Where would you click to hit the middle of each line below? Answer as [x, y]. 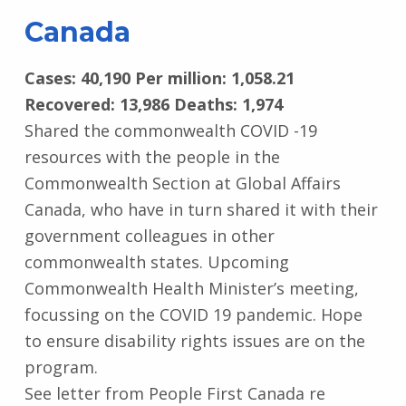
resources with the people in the [152, 157]
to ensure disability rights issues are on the [194, 341]
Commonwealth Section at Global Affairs [182, 184]
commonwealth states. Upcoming [156, 262]
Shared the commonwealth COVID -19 [170, 131]
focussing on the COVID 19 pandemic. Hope [193, 315]
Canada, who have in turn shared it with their [201, 210]
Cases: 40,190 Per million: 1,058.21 [159, 78]
